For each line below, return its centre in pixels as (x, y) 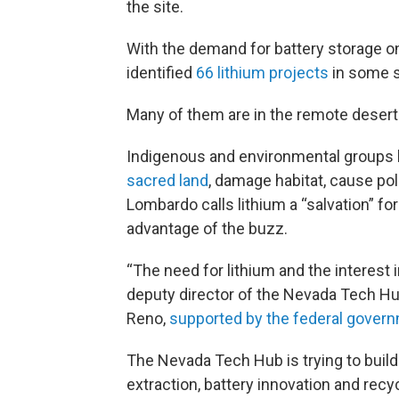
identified (161, 73)
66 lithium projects (262, 73)
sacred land (167, 181)
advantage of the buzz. (207, 229)
